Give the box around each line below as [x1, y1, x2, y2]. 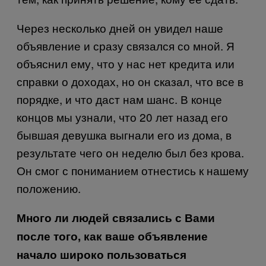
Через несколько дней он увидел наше [17, 19, 223, 36]
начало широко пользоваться [17, 246, 186, 262]
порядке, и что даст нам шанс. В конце [17, 90, 222, 107]
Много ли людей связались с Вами [17, 209, 215, 226]
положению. [17, 179, 81, 196]
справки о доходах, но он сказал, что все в [17, 72, 243, 89]
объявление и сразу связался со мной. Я [17, 37, 235, 53]
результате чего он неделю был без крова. [17, 144, 244, 160]
